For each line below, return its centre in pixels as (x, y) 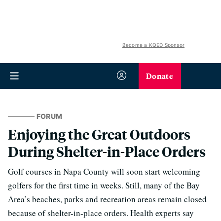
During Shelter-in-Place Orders (107, 151)
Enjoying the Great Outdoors (99, 134)
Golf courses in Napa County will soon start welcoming (104, 171)
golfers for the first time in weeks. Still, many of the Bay (104, 185)
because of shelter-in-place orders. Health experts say (101, 213)
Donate (160, 76)
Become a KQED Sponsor (153, 45)
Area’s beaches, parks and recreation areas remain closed (107, 199)
